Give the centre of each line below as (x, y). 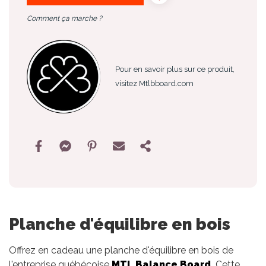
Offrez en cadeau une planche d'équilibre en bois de (121, 251)
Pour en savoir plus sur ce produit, (175, 69)
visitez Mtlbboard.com (155, 83)
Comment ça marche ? (64, 18)
